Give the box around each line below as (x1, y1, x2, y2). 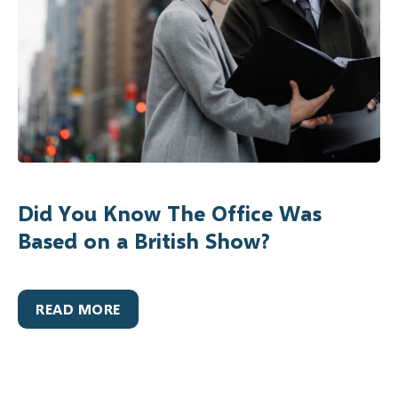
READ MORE (36, 300, 121, 318)
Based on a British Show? (18, 227, 270, 254)
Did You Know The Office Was (18, 200, 322, 227)
